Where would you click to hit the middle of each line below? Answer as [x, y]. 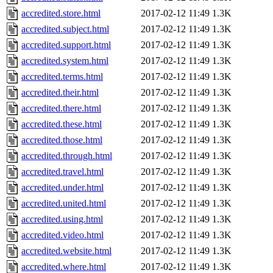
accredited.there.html [61, 108]
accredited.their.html [60, 93]
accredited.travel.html [62, 172]
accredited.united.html [64, 204]
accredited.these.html [62, 124]
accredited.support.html [66, 45]
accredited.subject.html [65, 29]
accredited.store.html [61, 13]
